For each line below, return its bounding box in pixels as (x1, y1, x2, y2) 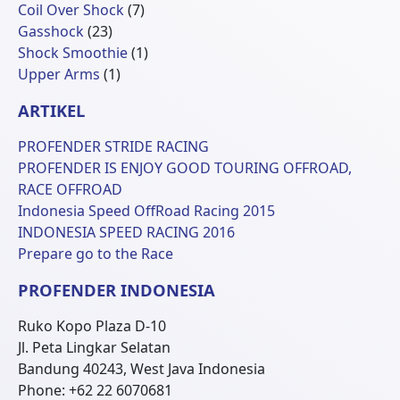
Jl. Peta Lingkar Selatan (18, 337, 171, 357)
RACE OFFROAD (18, 179, 122, 199)
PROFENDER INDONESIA (18, 279, 215, 301)
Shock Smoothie (18, 43, 128, 62)
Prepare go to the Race (18, 244, 173, 263)
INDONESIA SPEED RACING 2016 (18, 222, 235, 242)
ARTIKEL (18, 99, 85, 121)
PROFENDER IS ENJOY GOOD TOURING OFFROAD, (18, 158, 352, 178)
